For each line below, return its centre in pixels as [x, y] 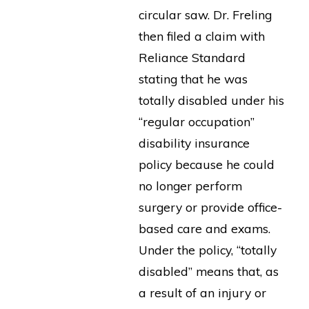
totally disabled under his [211, 100]
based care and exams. [204, 229]
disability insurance [194, 143]
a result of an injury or [202, 293]
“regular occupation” [196, 122]
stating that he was [193, 79]
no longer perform [190, 186]
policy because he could [206, 165]
